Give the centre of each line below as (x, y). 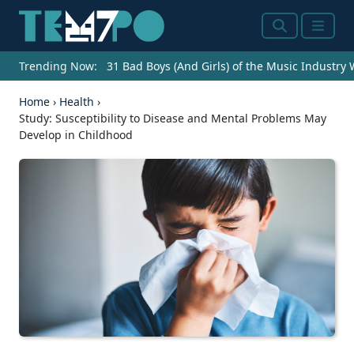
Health (77, 102)
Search (294, 35)
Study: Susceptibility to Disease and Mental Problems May (173, 119)
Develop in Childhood (76, 135)
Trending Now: (58, 66)
